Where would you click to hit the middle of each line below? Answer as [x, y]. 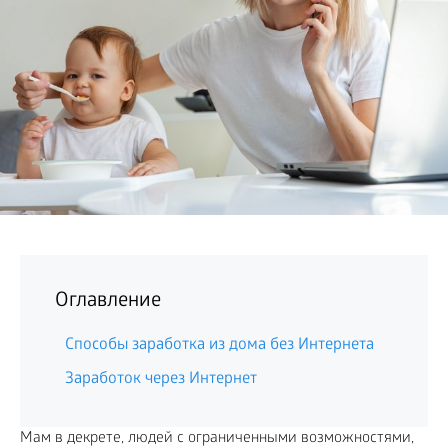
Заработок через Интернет [161, 379]
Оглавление [108, 302]
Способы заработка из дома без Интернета [219, 345]
